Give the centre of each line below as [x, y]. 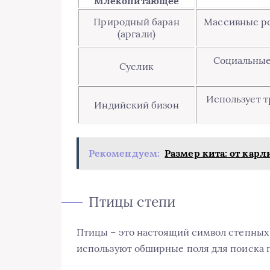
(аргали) [137, 34]
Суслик [137, 67]
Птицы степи [132, 202]
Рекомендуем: [124, 153]
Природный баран [137, 22]
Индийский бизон [137, 105]
